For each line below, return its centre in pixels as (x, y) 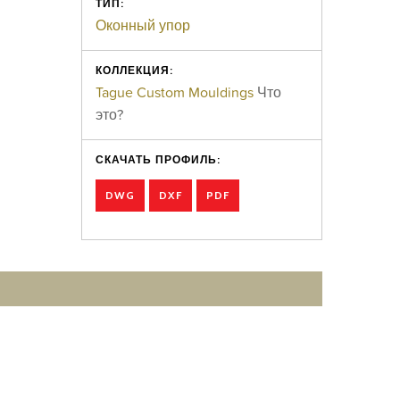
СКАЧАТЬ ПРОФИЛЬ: (158, 159)
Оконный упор (143, 25)
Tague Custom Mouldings (175, 92)
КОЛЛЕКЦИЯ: (135, 70)
